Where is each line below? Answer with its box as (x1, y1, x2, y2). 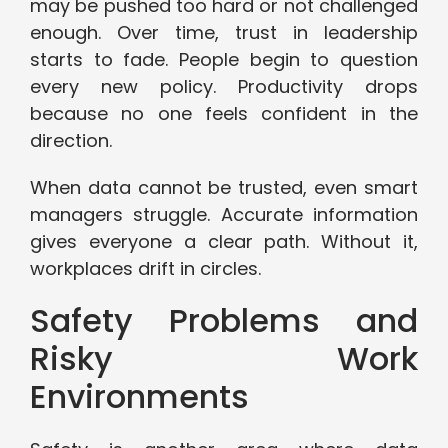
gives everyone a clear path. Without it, (30, 229, 418, 255)
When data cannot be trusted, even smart (30, 175, 418, 201)
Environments (30, 374, 249, 420)
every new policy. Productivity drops (30, 74, 418, 100)
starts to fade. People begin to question (30, 47, 418, 73)
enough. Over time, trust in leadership (30, 20, 418, 46)
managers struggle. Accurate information (30, 202, 418, 228)
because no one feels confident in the (30, 101, 418, 127)
